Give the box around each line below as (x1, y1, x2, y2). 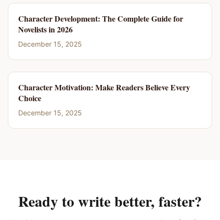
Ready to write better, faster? (18, 190, 202, 212)
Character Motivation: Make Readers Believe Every (18, 82, 190, 93)
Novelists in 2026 (18, 24, 73, 35)
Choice (18, 92, 41, 104)
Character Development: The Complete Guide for (18, 13, 183, 24)
